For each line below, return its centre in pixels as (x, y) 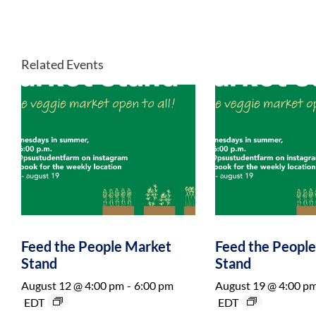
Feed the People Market (96, 247)
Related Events (62, 65)
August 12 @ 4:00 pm (73, 286)
